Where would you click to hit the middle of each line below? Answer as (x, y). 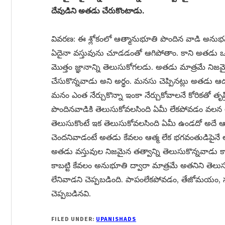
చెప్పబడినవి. (71, 193)
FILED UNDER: (74, 219)
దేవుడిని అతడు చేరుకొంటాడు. (98, 11)
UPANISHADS (116, 219)
